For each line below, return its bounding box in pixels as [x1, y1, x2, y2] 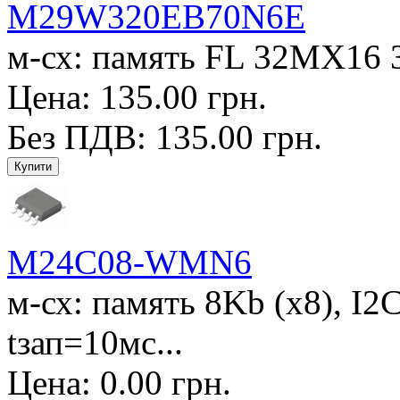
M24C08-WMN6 [7, 242, 252, 281]
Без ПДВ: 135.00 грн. [7, 117, 322, 156]
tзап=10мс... [7, 322, 183, 362]
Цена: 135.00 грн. [7, 77, 267, 116]
